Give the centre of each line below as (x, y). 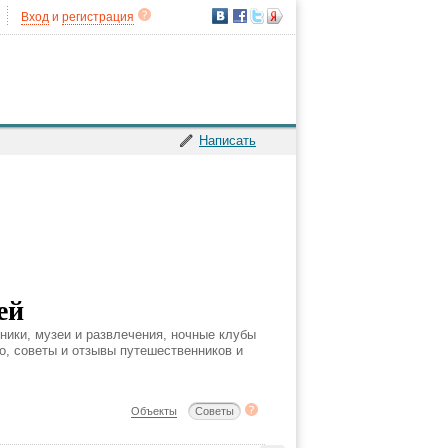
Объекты (154, 411)
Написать (227, 140)
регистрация (98, 17)
